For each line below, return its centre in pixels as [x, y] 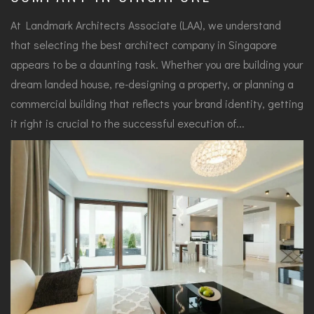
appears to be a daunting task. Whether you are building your [157, 64]
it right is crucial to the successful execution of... [128, 123]
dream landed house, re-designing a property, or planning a [152, 84]
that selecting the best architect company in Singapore [144, 45]
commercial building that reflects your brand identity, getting [157, 104]
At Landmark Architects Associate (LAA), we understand [146, 25]
